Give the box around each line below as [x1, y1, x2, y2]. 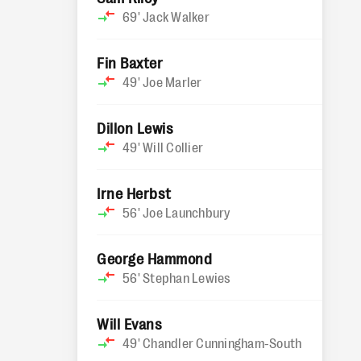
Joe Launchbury [143, 204, 230, 220]
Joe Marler [143, 73, 202, 89]
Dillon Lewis [97, 118, 174, 136]
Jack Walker [143, 8, 210, 24]
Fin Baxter [97, 53, 164, 71]
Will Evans [97, 314, 163, 332]
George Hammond [97, 249, 213, 267]
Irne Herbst [97, 184, 172, 201]
